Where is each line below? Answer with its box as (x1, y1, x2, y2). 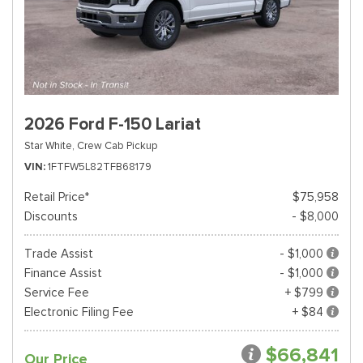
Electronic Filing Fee (24, 305, 134, 319)
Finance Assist (24, 266, 102, 280)
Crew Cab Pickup (77, 139, 157, 152)
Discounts (24, 209, 78, 224)
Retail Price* (24, 190, 89, 204)
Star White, (24, 139, 75, 152)
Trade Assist (24, 246, 93, 261)
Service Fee (24, 285, 89, 300)
